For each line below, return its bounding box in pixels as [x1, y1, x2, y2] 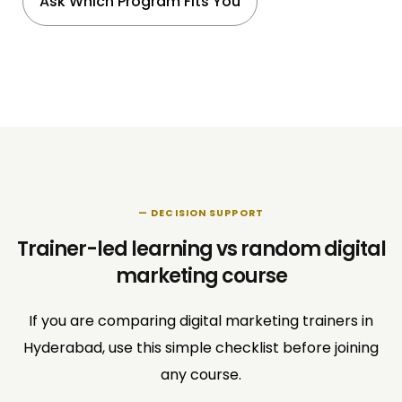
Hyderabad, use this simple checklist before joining [23, 336, 379, 358]
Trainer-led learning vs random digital [16, 234, 386, 263]
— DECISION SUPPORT [138, 205, 264, 220]
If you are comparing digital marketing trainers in [29, 310, 373, 331]
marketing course [115, 261, 287, 290]
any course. [161, 363, 241, 385]
